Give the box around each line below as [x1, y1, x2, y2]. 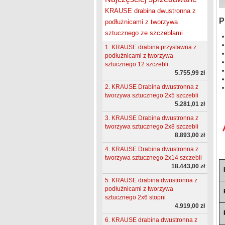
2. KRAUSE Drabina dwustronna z [104, 83, 198, 91]
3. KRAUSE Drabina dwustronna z [104, 115, 198, 122]
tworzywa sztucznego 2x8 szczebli [104, 123, 198, 131]
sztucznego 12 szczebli [104, 61, 168, 68]
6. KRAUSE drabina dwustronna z [104, 216, 197, 224]
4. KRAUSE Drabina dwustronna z [104, 146, 198, 153]
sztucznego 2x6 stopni [104, 194, 166, 201]
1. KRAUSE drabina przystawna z [104, 44, 196, 51]
